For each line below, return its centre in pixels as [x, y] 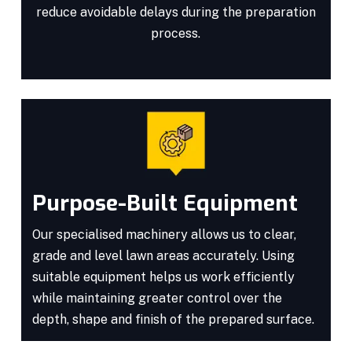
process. [176, 33]
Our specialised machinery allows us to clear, [164, 235]
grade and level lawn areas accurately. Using [163, 256]
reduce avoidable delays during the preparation [176, 12]
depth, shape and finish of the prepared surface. [173, 320]
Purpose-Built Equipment [165, 203]
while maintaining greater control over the [157, 299]
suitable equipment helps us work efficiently [163, 277]
